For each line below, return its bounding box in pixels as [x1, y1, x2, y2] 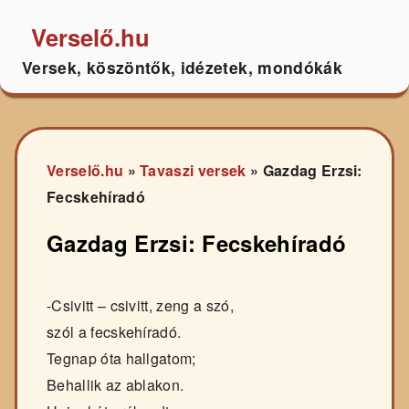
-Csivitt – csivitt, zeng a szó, [47, 295, 234, 317]
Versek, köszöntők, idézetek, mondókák [22, 55, 343, 79]
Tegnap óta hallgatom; [47, 348, 196, 370]
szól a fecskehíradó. [47, 321, 182, 343]
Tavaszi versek [140, 160, 246, 182]
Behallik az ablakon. [47, 374, 184, 396]
